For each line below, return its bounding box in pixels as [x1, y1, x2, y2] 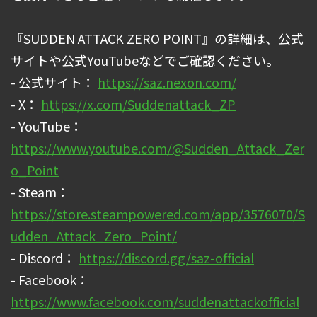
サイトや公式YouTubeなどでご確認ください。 [11, 50, 279, 69]
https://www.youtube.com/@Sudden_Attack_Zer [11, 138, 304, 157]
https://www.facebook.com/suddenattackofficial [11, 292, 299, 311]
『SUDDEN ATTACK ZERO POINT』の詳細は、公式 [11, 28, 304, 47]
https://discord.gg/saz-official [79, 248, 254, 267]
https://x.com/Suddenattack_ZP [41, 94, 236, 113]
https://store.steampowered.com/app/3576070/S [11, 204, 305, 223]
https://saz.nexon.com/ [98, 72, 236, 91]
